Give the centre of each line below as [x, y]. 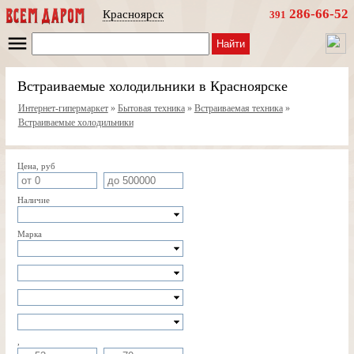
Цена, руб [36, 166]
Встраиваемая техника [238, 108]
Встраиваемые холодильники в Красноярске [152, 86]
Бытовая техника [151, 108]
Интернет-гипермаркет [63, 108]
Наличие [33, 200]
